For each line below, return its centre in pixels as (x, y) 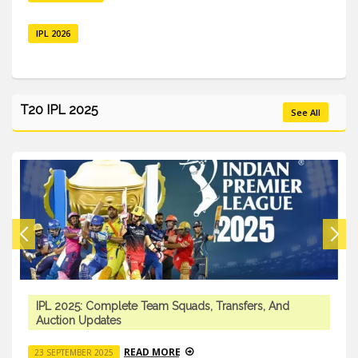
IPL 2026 (53, 33)
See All (306, 112)
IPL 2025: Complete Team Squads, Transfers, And (163, 306)
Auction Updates (79, 320)
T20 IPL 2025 (59, 109)
